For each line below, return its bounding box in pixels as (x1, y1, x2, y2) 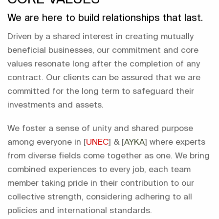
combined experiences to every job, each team (7, 164, 191, 174)
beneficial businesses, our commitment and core (7, 45, 198, 54)
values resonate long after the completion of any (7, 59, 200, 68)
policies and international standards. (7, 205, 152, 215)
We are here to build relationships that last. (7, 12, 203, 23)
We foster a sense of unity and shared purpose (7, 123, 193, 132)
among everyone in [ (7, 137, 86, 146)
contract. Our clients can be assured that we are (7, 72, 200, 82)
